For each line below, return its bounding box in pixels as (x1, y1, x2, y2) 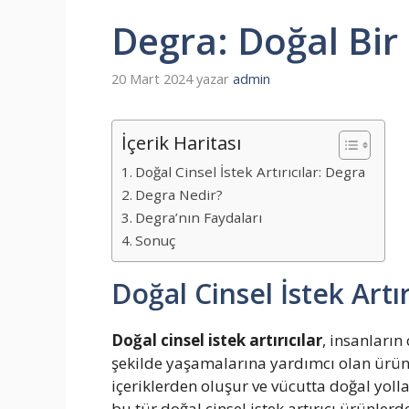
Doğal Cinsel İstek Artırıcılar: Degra (135, 163, 366, 182)
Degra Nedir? (135, 185, 224, 204)
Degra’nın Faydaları (135, 208, 263, 227)
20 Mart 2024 (111, 70, 193, 89)
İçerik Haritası (121, 130, 241, 156)
